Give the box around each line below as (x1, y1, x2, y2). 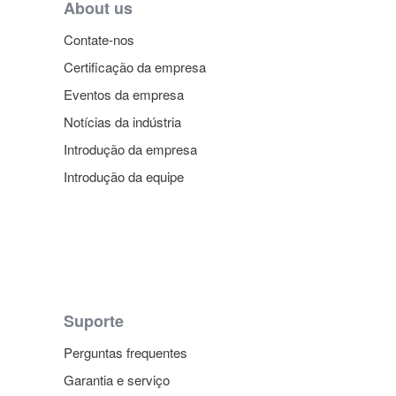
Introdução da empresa (64, 139, 197, 158)
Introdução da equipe (64, 166, 184, 186)
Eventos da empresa (64, 84, 184, 103)
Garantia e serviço (64, 369, 170, 389)
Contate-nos (64, 29, 134, 49)
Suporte (64, 308, 124, 332)
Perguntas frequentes (64, 342, 187, 362)
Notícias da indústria (64, 111, 181, 131)
